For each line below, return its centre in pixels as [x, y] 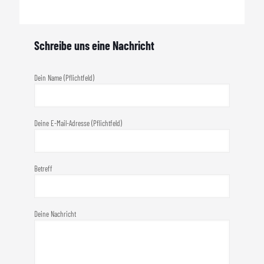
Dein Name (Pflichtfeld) [64, 78]
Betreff [43, 169]
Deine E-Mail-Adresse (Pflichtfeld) [78, 123]
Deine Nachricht [55, 214]
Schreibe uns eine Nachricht [94, 45]
